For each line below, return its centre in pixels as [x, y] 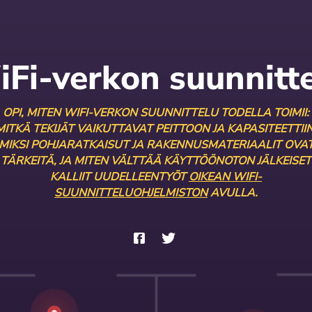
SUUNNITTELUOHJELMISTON [131, 193]
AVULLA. [233, 193]
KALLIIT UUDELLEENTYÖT [119, 177]
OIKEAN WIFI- [225, 177]
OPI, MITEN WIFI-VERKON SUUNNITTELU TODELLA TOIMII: [156, 113]
